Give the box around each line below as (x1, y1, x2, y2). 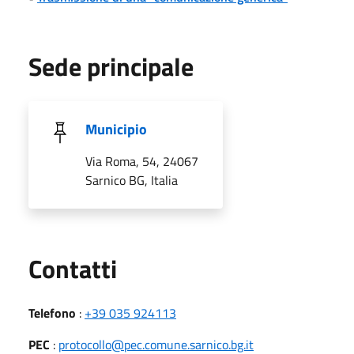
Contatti (28, 249, 117, 288)
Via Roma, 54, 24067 (85, 151, 198, 171)
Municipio (85, 118, 147, 140)
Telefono (28, 303, 76, 322)
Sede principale (28, 47, 194, 85)
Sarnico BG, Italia (85, 170, 178, 190)
